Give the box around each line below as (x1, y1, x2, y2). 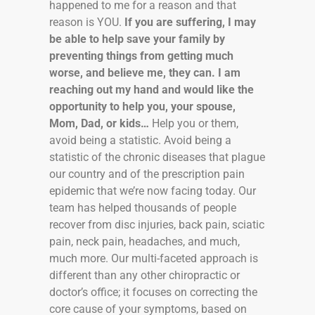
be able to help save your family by (49, 32, 225, 46)
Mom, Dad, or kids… (49, 116, 149, 130)
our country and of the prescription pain (49, 167, 245, 181)
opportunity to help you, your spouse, (49, 99, 236, 113)
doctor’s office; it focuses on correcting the (49, 285, 257, 299)
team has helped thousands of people (49, 200, 236, 214)
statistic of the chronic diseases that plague (49, 150, 265, 164)
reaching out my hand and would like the (49, 82, 254, 96)
